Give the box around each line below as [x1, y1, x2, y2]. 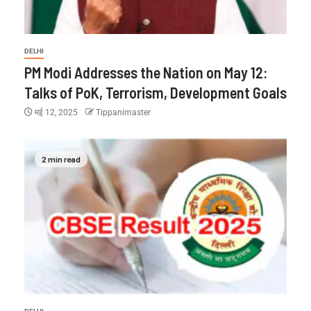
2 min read [42, 154, 81, 165]
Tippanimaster [96, 107, 151, 117]
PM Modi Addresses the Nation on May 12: [24, 62, 267, 81]
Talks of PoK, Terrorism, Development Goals [24, 83, 287, 101]
